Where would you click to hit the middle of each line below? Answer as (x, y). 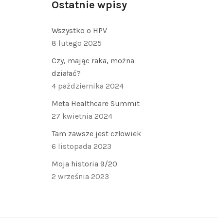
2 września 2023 (80, 176)
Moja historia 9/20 (84, 164)
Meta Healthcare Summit (96, 103)
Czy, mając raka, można (93, 61)
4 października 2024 (88, 86)
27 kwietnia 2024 (82, 116)
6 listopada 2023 (82, 146)
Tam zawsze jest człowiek (96, 134)
